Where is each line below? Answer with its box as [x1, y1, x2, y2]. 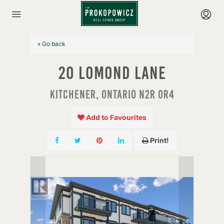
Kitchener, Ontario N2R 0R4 [49, 87, 174, 101]
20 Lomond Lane [58, 62, 166, 82]
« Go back [37, 39, 65, 47]
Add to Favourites [86, 112, 146, 121]
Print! [150, 135, 169, 144]
